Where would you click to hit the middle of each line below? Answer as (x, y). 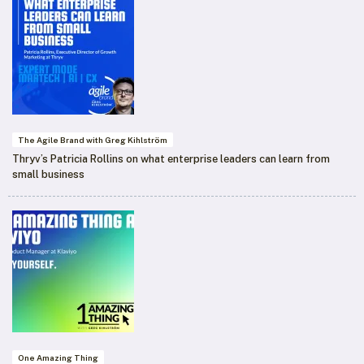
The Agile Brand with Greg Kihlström (93, 140)
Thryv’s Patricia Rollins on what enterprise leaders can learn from (171, 159)
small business (48, 175)
